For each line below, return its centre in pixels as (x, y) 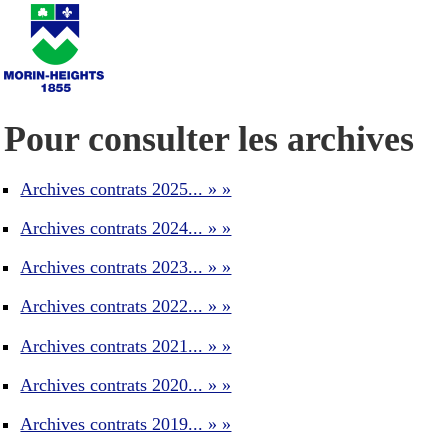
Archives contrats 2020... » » (126, 384)
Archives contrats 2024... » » (126, 227)
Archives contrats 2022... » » (126, 306)
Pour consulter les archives (209, 139)
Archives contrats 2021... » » (126, 345)
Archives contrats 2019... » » (126, 424)
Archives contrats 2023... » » (126, 267)
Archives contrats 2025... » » (126, 188)
